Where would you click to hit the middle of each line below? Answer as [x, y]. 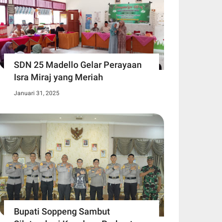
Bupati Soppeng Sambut [62, 212]
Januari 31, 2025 [37, 93]
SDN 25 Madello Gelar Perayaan [78, 65]
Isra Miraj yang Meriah [58, 77]
